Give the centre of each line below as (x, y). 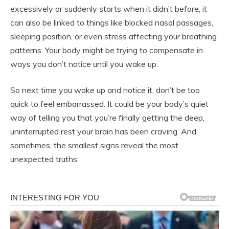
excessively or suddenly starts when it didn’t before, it (109, 8)
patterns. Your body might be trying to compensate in (107, 50)
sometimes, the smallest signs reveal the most (94, 145)
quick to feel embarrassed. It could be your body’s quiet (109, 104)
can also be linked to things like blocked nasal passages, (112, 22)
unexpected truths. (44, 159)
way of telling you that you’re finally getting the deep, (107, 117)
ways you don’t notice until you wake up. (84, 64)
